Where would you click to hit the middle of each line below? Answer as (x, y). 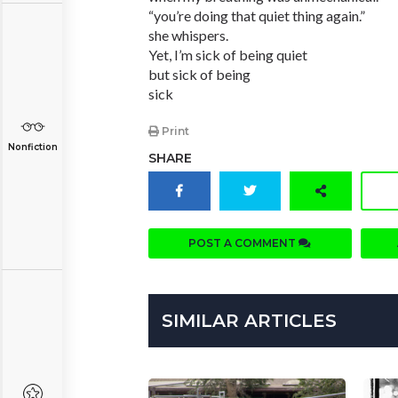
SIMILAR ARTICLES (249, 321)
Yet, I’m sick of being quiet (228, 55)
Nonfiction (32, 147)
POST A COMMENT (244, 243)
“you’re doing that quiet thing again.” (257, 16)
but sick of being (199, 74)
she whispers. (188, 35)
